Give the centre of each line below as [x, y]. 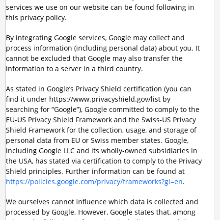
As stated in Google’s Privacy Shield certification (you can [98, 89]
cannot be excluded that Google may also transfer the [94, 58]
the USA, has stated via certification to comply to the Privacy [104, 161]
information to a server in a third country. [74, 69]
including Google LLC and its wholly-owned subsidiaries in [101, 151]
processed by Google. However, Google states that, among [100, 212]
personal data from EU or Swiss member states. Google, [97, 140]
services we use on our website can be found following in [100, 7]
